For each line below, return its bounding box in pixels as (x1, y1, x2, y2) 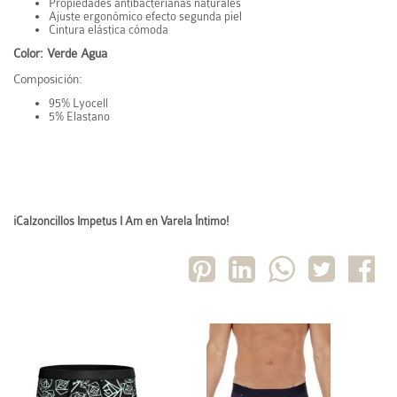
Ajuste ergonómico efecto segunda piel (49, 10, 242, 23)
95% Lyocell (49, 97, 108, 110)
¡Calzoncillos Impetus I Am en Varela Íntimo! (13, 214, 229, 228)
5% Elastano (49, 110, 110, 123)
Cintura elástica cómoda (49, 23, 168, 36)
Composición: (13, 72, 82, 86)
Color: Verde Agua (13, 46, 107, 60)
